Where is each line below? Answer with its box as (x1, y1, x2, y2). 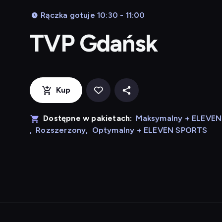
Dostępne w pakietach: (43, 113, 132, 123)
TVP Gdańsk (30, 29, 158, 57)
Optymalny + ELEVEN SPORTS (92, 125, 208, 135)
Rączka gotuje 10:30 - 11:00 (41, 10, 145, 20)
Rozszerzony (36, 125, 86, 135)
